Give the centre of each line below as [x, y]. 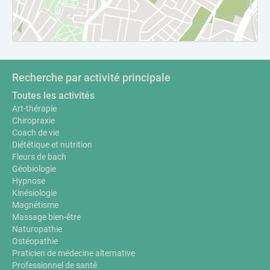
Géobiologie [34, 169]
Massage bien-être [46, 217]
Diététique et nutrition [52, 145]
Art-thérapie [34, 108]
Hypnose [29, 181]
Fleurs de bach [39, 157]
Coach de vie [36, 133]
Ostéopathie [35, 241]
